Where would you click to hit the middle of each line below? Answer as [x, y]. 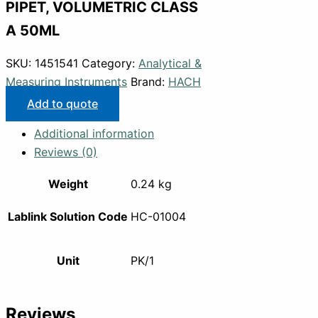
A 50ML [33, 31]
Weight [68, 184]
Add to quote [62, 104]
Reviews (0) [66, 152]
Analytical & [170, 64]
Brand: [149, 82]
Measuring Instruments [66, 82]
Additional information [94, 134]
